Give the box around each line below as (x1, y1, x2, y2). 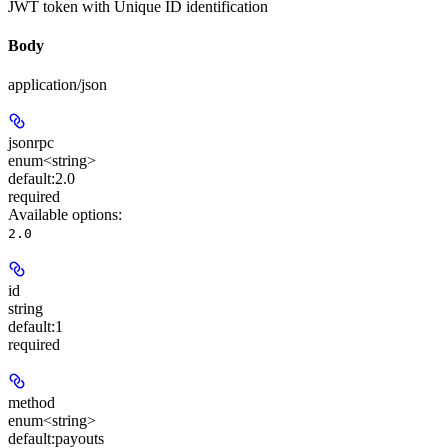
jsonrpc (8, 134, 54, 152)
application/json (8, 76, 107, 94)
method (8, 394, 55, 412)
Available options (8, 206, 118, 224)
